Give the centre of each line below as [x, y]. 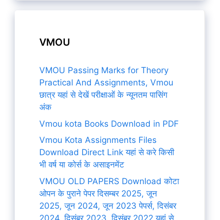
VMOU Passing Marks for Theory [104, 70]
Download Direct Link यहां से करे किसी [107, 152]
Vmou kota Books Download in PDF [109, 124]
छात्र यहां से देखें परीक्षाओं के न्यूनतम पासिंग [103, 95]
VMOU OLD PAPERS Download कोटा [109, 181]
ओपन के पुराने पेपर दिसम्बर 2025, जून [98, 193]
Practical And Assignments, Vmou [106, 82]
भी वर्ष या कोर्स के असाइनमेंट [82, 165]
